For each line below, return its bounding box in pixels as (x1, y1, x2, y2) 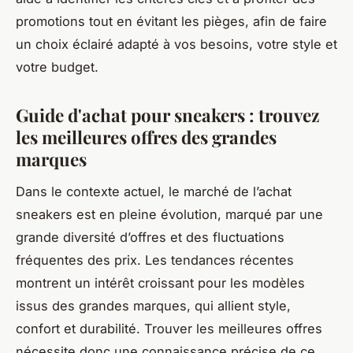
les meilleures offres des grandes (16, 125, 277, 150)
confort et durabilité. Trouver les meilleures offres (16, 320, 322, 336)
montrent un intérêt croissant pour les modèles (16, 274, 305, 291)
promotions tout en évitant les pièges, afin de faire (16, 13, 327, 30)
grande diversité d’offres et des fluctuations (16, 229, 284, 245)
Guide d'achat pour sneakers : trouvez (16, 103, 320, 128)
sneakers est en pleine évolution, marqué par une (16, 206, 323, 222)
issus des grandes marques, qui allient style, (16, 297, 291, 314)
